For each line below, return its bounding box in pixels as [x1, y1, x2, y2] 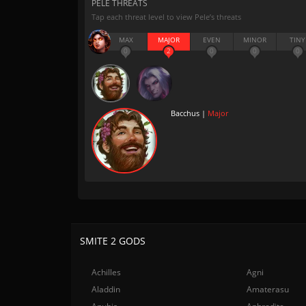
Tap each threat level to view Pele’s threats [92, 12, 241, 22]
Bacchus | [171, 108, 208, 118]
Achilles [92, 266, 121, 278]
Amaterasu [247, 283, 290, 295]
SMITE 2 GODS [80, 234, 145, 247]
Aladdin [92, 283, 120, 295]
